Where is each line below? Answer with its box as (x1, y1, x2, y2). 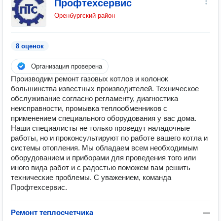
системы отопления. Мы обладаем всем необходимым (11, 144, 198, 152)
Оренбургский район (54, 12, 115, 19)
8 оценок (16, 42, 44, 50)
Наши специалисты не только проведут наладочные (11, 124, 190, 132)
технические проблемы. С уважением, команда (11, 173, 171, 182)
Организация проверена (31, 63, 102, 70)
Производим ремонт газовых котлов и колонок (11, 74, 168, 83)
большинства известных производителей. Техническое (11, 84, 199, 93)
